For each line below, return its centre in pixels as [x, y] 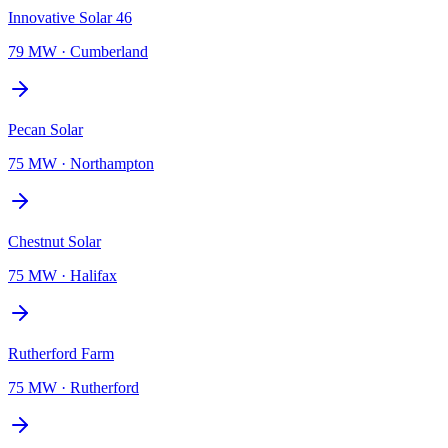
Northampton [112, 163]
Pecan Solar [45, 129]
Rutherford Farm [61, 353]
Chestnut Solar [54, 241]
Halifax [93, 275]
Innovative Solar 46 [70, 17]
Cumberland [109, 51]
